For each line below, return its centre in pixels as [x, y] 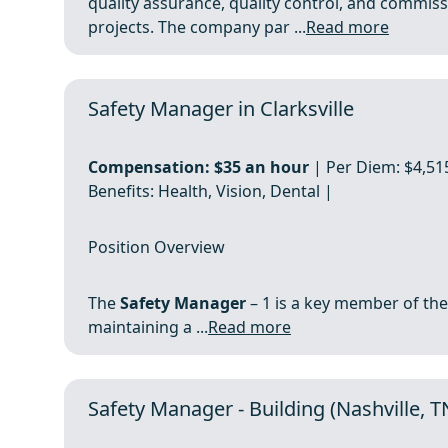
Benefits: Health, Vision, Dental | [210, 191]
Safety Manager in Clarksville [221, 108]
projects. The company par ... [197, 27]
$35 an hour [261, 167]
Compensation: [149, 167]
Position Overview [156, 247]
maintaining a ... [148, 327]
